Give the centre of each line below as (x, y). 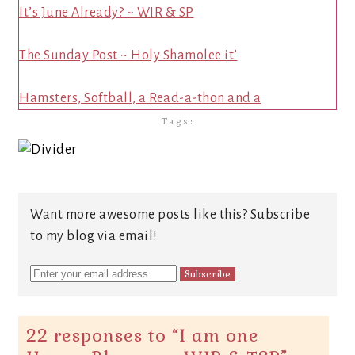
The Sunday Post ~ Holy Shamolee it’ (128, 55)
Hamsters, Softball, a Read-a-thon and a (140, 98)
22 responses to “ (103, 335)
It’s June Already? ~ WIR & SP (107, 13)
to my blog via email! (94, 236)
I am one (219, 335)
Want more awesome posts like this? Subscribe (170, 215)
